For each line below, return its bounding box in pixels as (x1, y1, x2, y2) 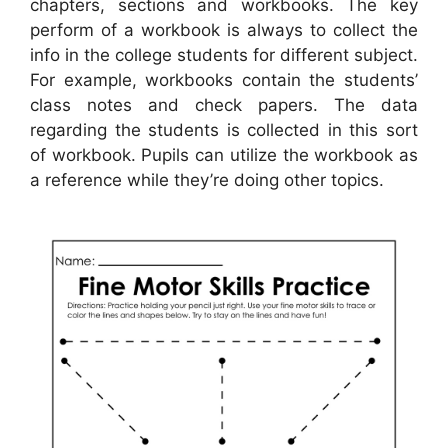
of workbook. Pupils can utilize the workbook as (30, 144, 418, 165)
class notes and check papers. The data (30, 94, 418, 115)
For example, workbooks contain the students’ (30, 69, 418, 90)
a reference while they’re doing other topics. (30, 169, 384, 190)
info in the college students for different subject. (30, 44, 418, 65)
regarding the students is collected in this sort (30, 119, 418, 140)
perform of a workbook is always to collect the (30, 19, 418, 40)
